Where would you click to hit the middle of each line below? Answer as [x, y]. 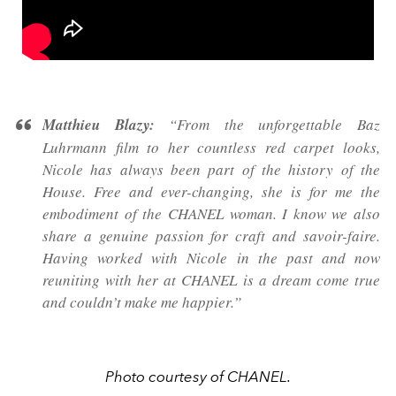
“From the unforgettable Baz [267, 124]
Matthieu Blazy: [99, 124]
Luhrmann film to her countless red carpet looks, [211, 147]
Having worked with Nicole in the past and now [211, 257]
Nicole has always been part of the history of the [211, 169]
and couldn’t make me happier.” [142, 301]
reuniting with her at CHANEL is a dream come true [211, 279]
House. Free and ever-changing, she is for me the [211, 191]
